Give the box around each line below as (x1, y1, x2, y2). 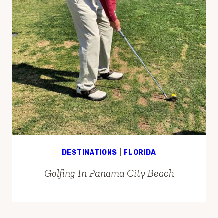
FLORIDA (124, 148, 157, 157)
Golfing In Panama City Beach (44, 166, 174, 180)
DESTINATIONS (61, 148, 118, 157)
